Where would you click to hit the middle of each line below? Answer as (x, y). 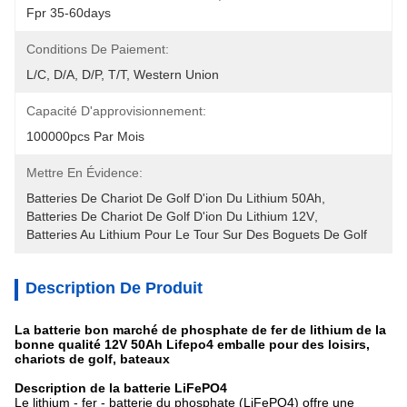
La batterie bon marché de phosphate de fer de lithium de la (200, 330)
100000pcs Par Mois (85, 136)
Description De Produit (114, 288)
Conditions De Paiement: (98, 49)
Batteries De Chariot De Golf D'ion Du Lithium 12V (170, 216)
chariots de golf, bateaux (92, 359)
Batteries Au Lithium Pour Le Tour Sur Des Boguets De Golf (197, 234)
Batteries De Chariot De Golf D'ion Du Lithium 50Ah (174, 198)
